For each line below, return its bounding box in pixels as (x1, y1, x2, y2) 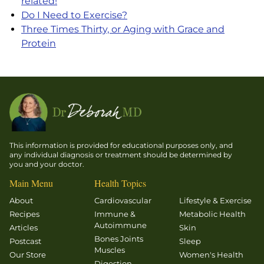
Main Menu (9, 176, 53, 189)
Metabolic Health (179, 209, 246, 219)
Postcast (9, 236, 41, 246)
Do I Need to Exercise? (21, 9, 127, 21)
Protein (21, 37, 56, 49)
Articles (9, 222, 38, 232)
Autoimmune (94, 220, 147, 230)
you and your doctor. (9, 159, 84, 169)
